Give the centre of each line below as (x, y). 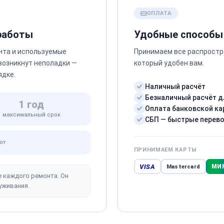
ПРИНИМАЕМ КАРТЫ (165, 150)
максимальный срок (31, 115)
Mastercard (183, 166)
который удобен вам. (169, 63)
